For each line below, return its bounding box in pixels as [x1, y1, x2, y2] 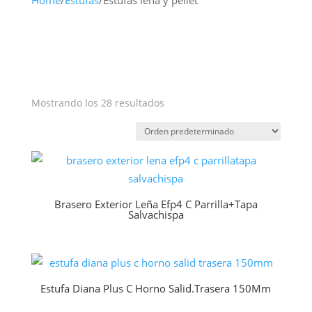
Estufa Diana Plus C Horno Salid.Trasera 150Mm [40, 281, 272, 295]
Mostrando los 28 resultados [31, 96, 164, 109]
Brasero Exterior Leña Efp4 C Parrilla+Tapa [54, 196, 258, 211]
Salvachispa [127, 207, 184, 221]
